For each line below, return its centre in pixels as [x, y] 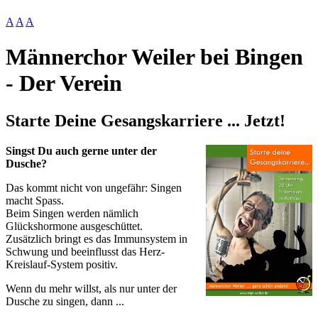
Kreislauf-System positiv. [62, 265]
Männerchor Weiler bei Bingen [154, 56]
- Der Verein [64, 83]
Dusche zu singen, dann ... [65, 302]
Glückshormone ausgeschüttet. [74, 226]
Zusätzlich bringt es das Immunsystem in [97, 239]
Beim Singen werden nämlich [72, 214]
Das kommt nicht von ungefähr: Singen [94, 188]
